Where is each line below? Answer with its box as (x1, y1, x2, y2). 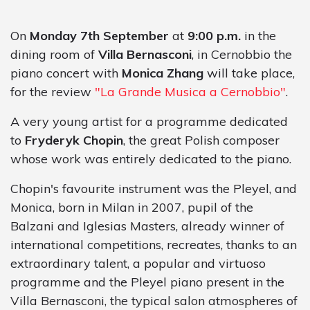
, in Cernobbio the (192, 46, 292, 62)
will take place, (203, 64, 295, 81)
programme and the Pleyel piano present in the (10, 273, 284, 290)
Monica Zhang (122, 64, 203, 81)
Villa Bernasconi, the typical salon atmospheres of (10, 292, 298, 309)
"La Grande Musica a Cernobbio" (95, 83, 286, 100)
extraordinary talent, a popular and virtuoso (10, 255, 266, 271)
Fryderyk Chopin (25, 131, 123, 148)
